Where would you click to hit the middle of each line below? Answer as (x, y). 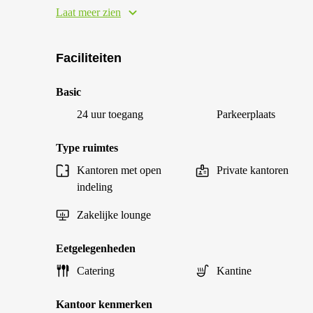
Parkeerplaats (246, 114)
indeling (95, 187)
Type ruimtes (87, 148)
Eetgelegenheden (96, 248)
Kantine (234, 271)
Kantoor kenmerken (104, 304)
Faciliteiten (89, 58)
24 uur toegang (110, 114)
